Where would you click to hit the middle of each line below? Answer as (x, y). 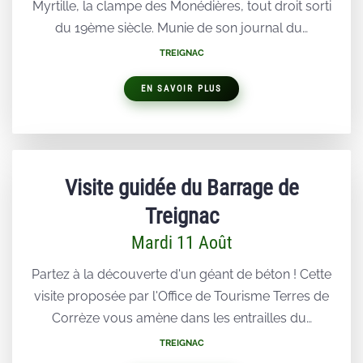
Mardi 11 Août (181, 243)
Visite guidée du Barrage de (181, 188)
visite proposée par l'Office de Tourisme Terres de (181, 297)
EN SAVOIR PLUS (181, 89)
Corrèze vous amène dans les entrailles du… (181, 318)
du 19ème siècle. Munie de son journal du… (181, 28)
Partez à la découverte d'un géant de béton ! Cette (181, 275)
